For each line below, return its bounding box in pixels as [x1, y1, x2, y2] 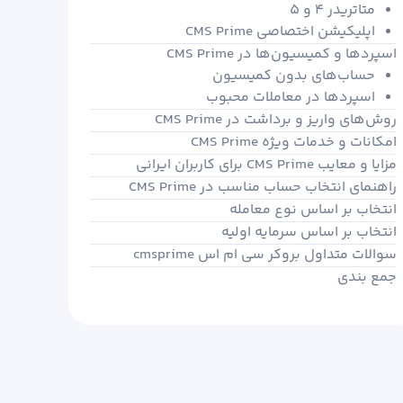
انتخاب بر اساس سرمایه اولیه [221, 221, 398, 244]
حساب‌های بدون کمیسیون [212, 65, 376, 87]
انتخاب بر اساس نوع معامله [229, 199, 398, 221]
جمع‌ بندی [337, 266, 398, 289]
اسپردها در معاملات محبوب [206, 86, 376, 109]
